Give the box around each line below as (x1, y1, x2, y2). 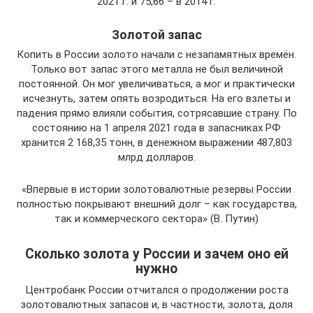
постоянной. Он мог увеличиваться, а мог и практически (18, 78, 295, 90)
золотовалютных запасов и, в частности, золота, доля (20, 298, 293, 311)
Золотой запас (111, 27, 202, 42)
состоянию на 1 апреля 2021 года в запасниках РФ (32, 122, 281, 134)
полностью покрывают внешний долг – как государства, (16, 198, 297, 210)
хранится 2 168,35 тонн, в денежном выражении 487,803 (21, 136, 292, 149)
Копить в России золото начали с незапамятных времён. (17, 48, 296, 61)
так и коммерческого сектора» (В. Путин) (54, 212, 259, 225)
